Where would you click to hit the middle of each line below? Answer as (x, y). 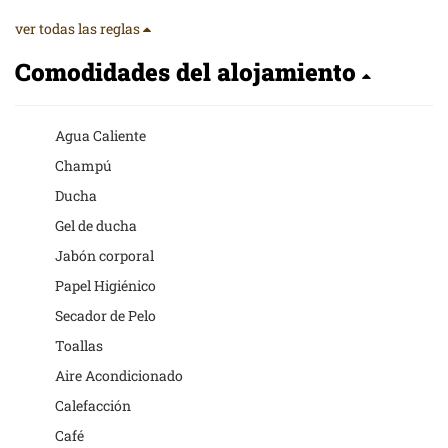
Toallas (79, 345)
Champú (83, 165)
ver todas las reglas (79, 28)
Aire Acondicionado (119, 375)
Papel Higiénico (105, 285)
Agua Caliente (100, 135)
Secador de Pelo (105, 315)
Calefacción (93, 405)
